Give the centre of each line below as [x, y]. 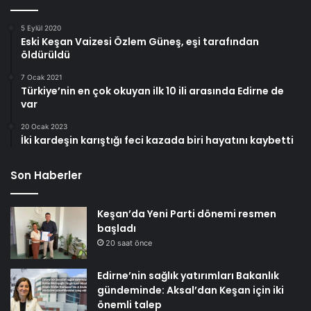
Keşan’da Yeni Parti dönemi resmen [187, 213]
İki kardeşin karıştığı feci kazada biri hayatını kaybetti [157, 140]
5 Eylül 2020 [41, 27]
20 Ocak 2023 [44, 126]
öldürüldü [45, 54]
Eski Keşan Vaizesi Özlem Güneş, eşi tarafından [140, 41]
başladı [117, 228]
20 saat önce [129, 243]
